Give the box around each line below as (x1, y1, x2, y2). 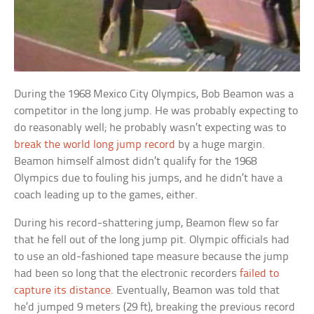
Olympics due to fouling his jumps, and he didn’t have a (14, 172, 283, 184)
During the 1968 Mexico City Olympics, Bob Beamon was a (14, 88, 294, 100)
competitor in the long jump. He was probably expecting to (14, 104, 299, 117)
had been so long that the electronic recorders (14, 267, 240, 280)
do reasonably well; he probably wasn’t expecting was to (14, 121, 287, 134)
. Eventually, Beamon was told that (111, 284, 280, 296)
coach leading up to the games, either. (14, 189, 198, 201)
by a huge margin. (175, 138, 266, 151)
